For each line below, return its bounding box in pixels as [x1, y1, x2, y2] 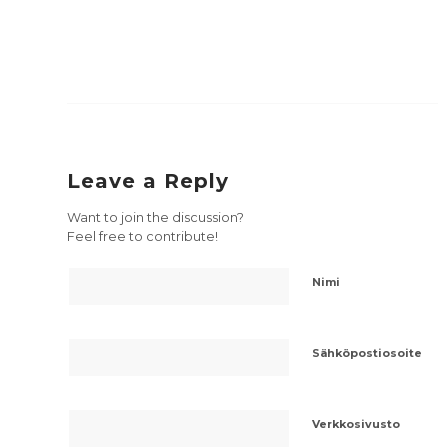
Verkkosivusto [312, 416, 400, 431]
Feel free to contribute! [67, 228, 218, 244]
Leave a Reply [67, 168, 229, 193]
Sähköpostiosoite [312, 345, 422, 360]
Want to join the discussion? [67, 209, 244, 225]
